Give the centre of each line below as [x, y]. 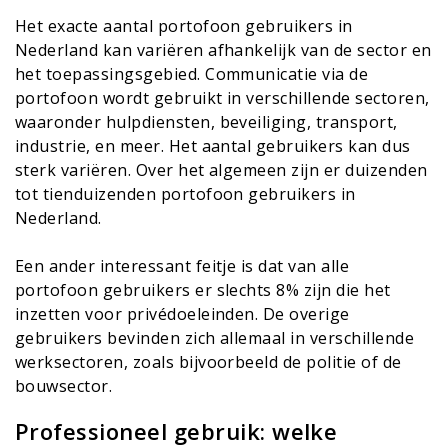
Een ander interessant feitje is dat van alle [182, 266]
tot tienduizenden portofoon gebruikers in [185, 194]
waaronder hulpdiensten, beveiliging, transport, [206, 122]
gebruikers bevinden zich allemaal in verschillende [215, 338]
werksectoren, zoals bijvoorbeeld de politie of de [208, 362]
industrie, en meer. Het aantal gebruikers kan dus [213, 146]
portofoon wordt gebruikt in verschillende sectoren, [222, 98]
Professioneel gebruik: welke [176, 430]
